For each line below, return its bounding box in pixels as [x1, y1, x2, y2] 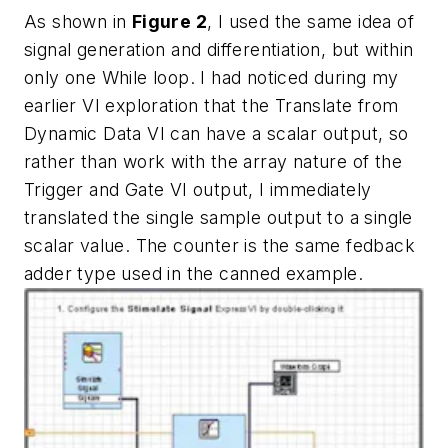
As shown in [24, 10, 132, 32]
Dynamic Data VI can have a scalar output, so [24, 122, 409, 144]
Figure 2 [131, 10, 208, 32]
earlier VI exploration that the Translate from [24, 94, 399, 116]
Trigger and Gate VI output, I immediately [24, 178, 372, 200]
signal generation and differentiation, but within [24, 38, 414, 60]
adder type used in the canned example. [24, 262, 364, 284]
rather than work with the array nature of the [24, 150, 402, 172]
